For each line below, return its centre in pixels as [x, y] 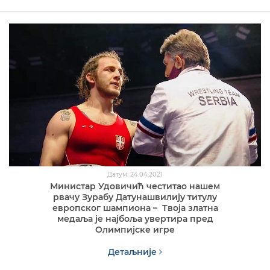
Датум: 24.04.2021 [135, 174]
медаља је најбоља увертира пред [135, 218]
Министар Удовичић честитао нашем [135, 186]
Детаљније [133, 252]
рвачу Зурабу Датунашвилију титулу [135, 197]
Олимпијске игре [135, 229]
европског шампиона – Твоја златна [135, 208]
